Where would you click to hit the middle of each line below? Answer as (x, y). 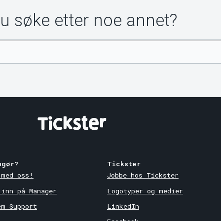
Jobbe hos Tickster (143, 175)
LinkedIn (123, 206)
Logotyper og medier (145, 191)
